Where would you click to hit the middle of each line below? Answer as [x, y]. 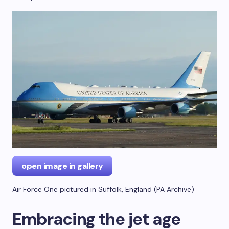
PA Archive [174, 189]
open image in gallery [62, 166]
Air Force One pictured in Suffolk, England [82, 189]
